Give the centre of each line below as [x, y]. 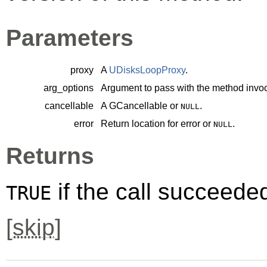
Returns [50, 156]
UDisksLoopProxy [147, 70]
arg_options [69, 88]
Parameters [70, 38]
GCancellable [138, 106]
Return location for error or [157, 124]
